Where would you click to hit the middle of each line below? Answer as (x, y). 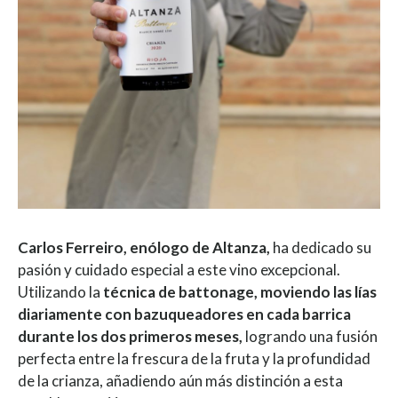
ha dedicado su (321, 247)
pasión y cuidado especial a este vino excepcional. (179, 269)
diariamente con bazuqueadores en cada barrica (184, 314)
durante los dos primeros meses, (130, 336)
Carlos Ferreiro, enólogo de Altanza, (144, 247)
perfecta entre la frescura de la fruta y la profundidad (194, 358)
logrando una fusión (310, 336)
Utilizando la (60, 291)
